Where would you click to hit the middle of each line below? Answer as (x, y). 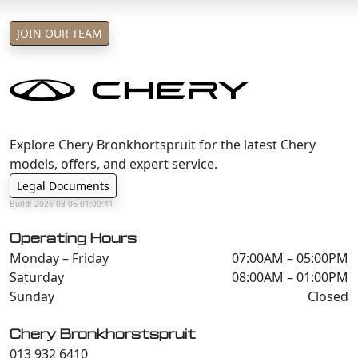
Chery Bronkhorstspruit (103, 335)
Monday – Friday (59, 258)
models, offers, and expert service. (113, 164)
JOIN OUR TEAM (60, 33)
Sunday (32, 296)
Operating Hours (73, 239)
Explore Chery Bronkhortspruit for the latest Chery (163, 145)
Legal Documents (63, 186)
